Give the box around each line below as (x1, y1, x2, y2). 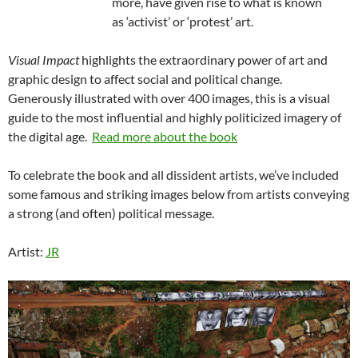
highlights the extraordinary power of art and (79, 51, 328, 67)
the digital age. (8, 128, 92, 144)
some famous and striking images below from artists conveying (8, 185, 349, 201)
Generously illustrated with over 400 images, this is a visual (8, 89, 330, 105)
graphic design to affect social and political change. (8, 70, 282, 86)
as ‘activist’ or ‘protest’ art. (112, 13, 253, 29)
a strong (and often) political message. (8, 205, 214, 221)
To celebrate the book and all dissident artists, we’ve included (8, 166, 339, 182)
